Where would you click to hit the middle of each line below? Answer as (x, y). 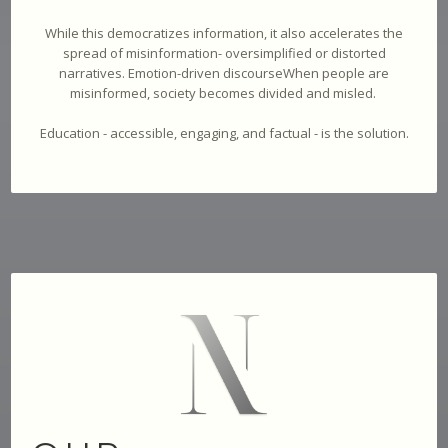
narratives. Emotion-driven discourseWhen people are (224, 72)
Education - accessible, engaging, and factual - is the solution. (224, 132)
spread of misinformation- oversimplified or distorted (224, 52)
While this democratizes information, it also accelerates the (224, 32)
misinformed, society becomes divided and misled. (224, 92)
